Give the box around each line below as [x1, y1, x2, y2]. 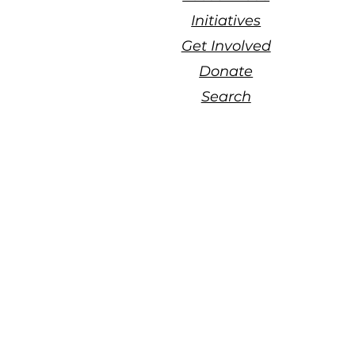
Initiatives [191, 11, 261, 29]
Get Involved [181, 36, 271, 55]
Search [200, 87, 251, 105]
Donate [199, 62, 254, 80]
